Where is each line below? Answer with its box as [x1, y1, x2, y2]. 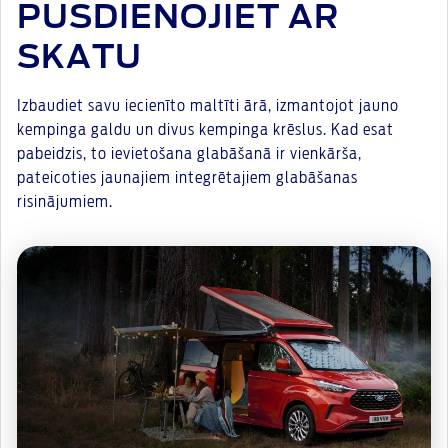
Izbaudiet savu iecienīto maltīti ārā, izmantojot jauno [17, 98, 399, 114]
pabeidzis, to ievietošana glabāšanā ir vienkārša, [17, 146, 362, 162]
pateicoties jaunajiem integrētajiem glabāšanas [17, 170, 358, 186]
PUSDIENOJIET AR [17, 2, 339, 34]
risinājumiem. [17, 194, 117, 210]
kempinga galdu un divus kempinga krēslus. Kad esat [17, 122, 394, 138]
